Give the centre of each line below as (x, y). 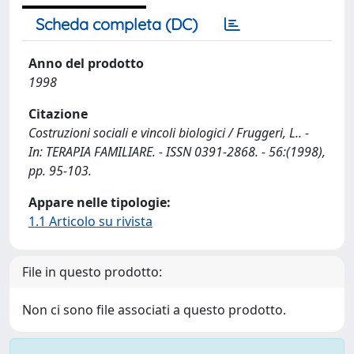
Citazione (58, 114)
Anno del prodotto (86, 63)
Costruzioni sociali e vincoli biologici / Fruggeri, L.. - (169, 133)
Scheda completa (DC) (117, 24)
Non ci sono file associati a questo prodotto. (154, 310)
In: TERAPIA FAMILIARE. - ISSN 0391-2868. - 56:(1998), (177, 152)
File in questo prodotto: (92, 272)
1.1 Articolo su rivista (90, 221)
